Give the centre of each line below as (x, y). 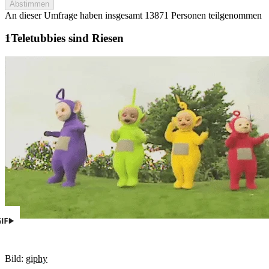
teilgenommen (234, 15)
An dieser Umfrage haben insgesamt (75, 15)
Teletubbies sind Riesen (67, 38)
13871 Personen (175, 15)
